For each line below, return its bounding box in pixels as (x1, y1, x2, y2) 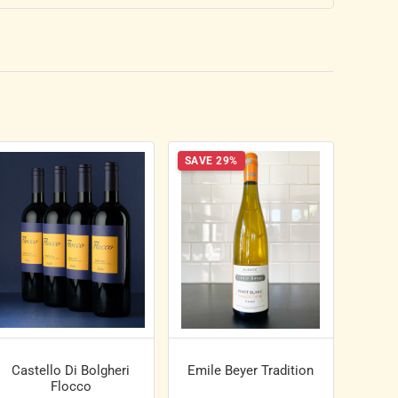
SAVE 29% (184, 155, 238, 168)
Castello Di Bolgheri (12, 362, 131, 379)
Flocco (50, 378, 92, 395)
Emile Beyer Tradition (187, 362, 314, 379)
